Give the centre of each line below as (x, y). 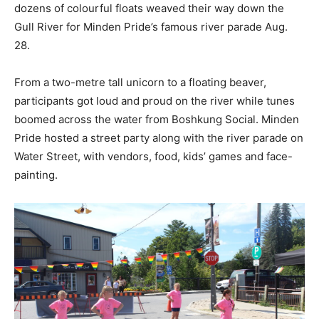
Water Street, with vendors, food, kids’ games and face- (153, 156)
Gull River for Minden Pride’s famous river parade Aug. (151, 27)
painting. (36, 175)
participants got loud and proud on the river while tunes (155, 101)
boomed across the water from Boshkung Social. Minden (157, 119)
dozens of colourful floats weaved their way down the (149, 8)
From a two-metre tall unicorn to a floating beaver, (140, 82)
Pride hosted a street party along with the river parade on (159, 138)
